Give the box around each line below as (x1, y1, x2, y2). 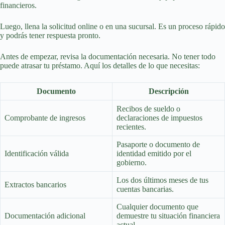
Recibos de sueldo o (117, 104, 180, 114)
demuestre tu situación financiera (117, 211, 220, 220)
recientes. (117, 123, 146, 132)
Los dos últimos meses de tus (117, 176, 208, 185)
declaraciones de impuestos (117, 114, 202, 123)
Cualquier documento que (117, 202, 198, 211)
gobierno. (117, 158, 147, 167)
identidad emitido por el (117, 149, 191, 158)
